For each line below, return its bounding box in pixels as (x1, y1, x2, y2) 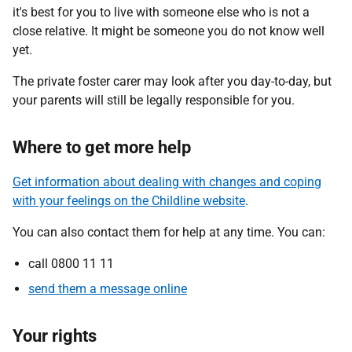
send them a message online (28, 281, 187, 296)
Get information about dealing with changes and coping (13, 174, 321, 189)
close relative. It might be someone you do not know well (13, 24, 324, 38)
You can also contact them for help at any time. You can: (13, 225, 325, 240)
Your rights (13, 326, 97, 346)
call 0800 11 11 (28, 256, 114, 271)
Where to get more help (13, 137, 191, 157)
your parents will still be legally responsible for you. (13, 93, 295, 108)
